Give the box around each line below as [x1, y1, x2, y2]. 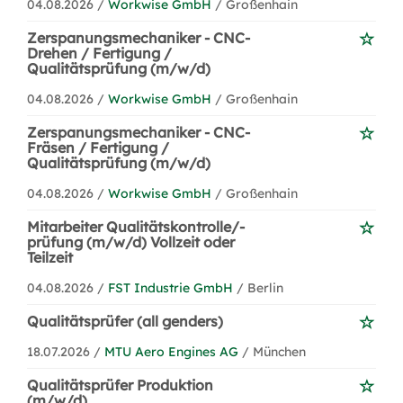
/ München [242, 344, 306, 360]
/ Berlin [237, 280, 283, 296]
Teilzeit [27, 248, 73, 266]
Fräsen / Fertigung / [27, 139, 169, 157]
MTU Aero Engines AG [104, 344, 238, 360]
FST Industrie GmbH [108, 280, 233, 296]
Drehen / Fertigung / [27, 44, 172, 62]
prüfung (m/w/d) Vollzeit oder [27, 233, 235, 251]
